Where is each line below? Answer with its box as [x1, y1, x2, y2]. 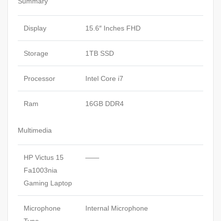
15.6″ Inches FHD [85, 24, 141, 32]
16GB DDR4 [85, 99, 124, 108]
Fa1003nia [24, 166, 57, 174]
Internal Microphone [85, 204, 148, 212]
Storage [24, 49, 48, 57]
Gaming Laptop [24, 179, 72, 187]
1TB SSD [85, 49, 114, 57]
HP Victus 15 [24, 153, 64, 161]
